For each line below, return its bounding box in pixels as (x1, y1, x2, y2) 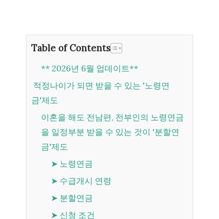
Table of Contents (31, 42, 110, 54)
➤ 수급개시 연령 (58, 175, 111, 186)
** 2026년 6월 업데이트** (41, 63, 138, 74)
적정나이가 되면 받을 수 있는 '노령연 (31, 80, 42, 91)
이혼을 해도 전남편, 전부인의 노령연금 (41, 112, 49, 123)
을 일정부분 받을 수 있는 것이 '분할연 (41, 127, 179, 137)
